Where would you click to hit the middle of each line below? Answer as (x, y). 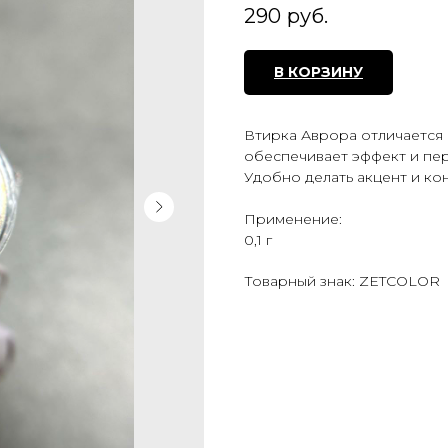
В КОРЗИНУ (318, 72)
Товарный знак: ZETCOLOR (342, 281)
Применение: (293, 219)
